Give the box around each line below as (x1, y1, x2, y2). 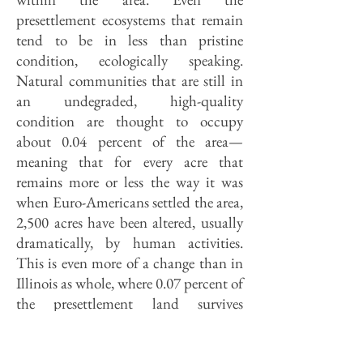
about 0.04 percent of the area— (16, 131, 243, 152)
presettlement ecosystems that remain (16, 10, 243, 30)
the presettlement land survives (16, 293, 243, 314)
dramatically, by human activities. (16, 233, 243, 253)
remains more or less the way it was (16, 172, 243, 192)
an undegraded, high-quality (16, 91, 243, 111)
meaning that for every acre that (16, 152, 243, 172)
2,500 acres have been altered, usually (16, 212, 243, 233)
